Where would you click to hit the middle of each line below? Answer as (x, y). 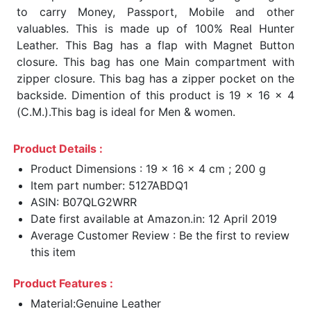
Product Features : (63, 283)
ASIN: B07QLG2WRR (84, 202)
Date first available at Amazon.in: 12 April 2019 (154, 218)
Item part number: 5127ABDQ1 (109, 185)
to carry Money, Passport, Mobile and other (155, 11)
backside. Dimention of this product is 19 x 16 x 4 (155, 95)
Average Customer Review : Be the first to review (160, 235)
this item (53, 252)
